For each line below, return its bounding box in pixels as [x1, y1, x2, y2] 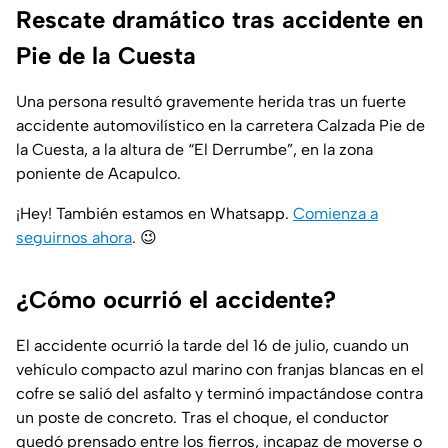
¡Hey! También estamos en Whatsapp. [16, 204, 293, 224]
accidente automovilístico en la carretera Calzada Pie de [16, 116, 425, 136]
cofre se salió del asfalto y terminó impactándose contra [16, 384, 423, 404]
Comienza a [293, 204, 378, 224]
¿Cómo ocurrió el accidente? [16, 285, 336, 315]
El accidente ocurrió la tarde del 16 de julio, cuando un [16, 336, 409, 356]
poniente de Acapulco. [16, 164, 181, 184]
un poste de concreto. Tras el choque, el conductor [16, 408, 389, 428]
